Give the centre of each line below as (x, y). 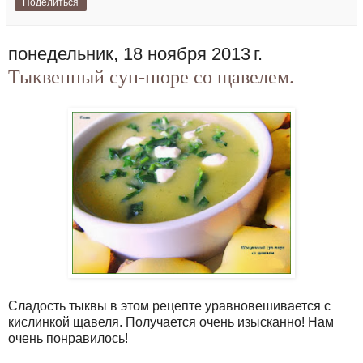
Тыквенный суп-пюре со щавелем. (151, 77)
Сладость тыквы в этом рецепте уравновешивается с (169, 306)
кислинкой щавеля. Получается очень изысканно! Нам (171, 322)
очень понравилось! (70, 338)
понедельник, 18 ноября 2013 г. (135, 54)
